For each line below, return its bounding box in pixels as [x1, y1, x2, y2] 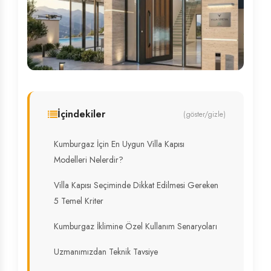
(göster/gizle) [183, 109, 226, 120]
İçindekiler [57, 107, 105, 121]
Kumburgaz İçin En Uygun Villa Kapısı [54, 138, 184, 150]
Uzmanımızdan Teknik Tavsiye [54, 246, 158, 258]
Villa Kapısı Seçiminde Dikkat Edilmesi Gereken [54, 179, 218, 191]
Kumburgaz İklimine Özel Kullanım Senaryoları [54, 220, 217, 232]
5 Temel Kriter [54, 195, 103, 207]
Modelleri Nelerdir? [54, 154, 123, 166]
